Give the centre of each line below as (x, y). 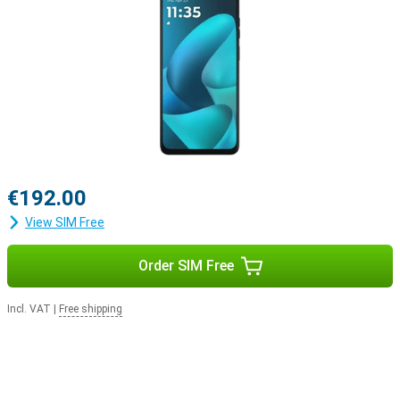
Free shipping (91, 309)
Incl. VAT (29, 309)
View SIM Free (65, 222)
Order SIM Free (186, 266)
